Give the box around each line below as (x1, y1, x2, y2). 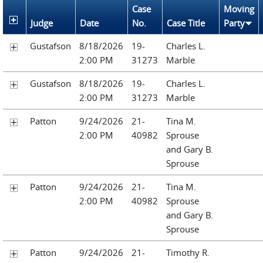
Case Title (167, 16, 205, 29)
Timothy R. (166, 246, 210, 258)
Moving (224, 2, 254, 15)
